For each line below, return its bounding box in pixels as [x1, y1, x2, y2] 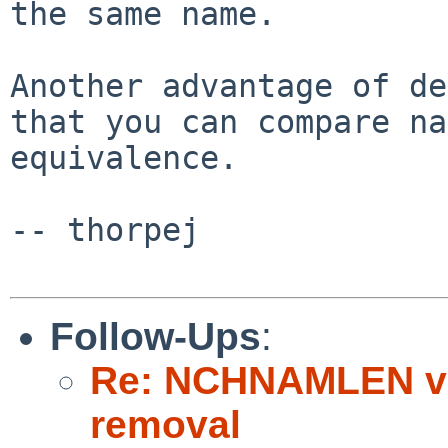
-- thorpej [10, 211, 200, 248]
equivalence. [10, 139, 238, 176]
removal [90, 402, 241, 446]
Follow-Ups [50, 314, 261, 358]
